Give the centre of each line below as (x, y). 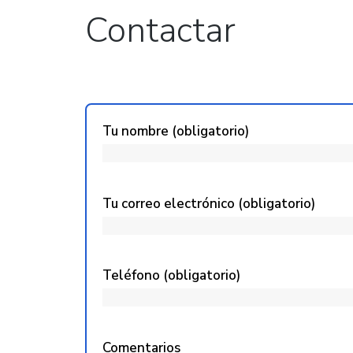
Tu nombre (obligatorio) (175, 132)
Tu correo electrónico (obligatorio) (208, 203)
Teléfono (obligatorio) (171, 276)
